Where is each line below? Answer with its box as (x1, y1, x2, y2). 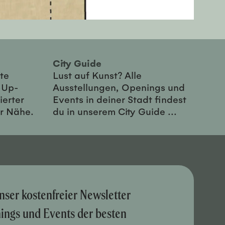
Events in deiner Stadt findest (53, 93, 186, 105)
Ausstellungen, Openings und (53, 81, 185, 93)
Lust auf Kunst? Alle (53, 69, 142, 81)
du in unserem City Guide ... (53, 105, 177, 118)
